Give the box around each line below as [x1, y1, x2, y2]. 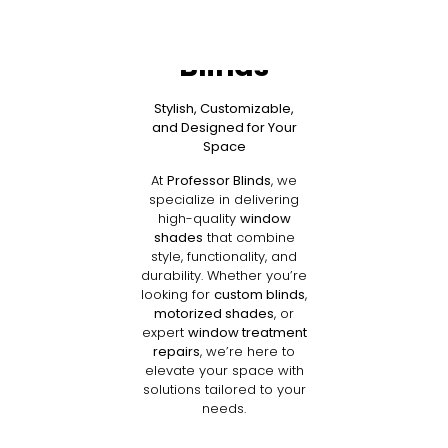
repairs [153, 341, 200, 361]
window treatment [187, 322, 307, 342]
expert [141, 322, 188, 342]
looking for [141, 284, 214, 304]
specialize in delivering [149, 189, 299, 209]
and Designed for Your [151, 118, 297, 138]
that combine [202, 227, 295, 247]
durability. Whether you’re [141, 265, 307, 285]
